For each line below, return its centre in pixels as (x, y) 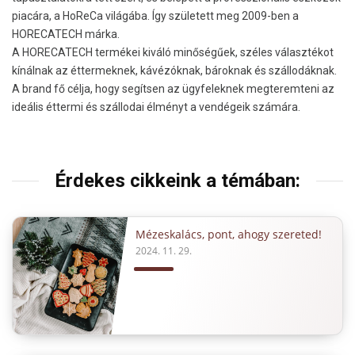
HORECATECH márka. (66, 34)
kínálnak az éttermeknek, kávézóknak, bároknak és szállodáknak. (174, 71)
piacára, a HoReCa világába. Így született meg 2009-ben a (155, 16)
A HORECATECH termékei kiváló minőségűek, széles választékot (173, 53)
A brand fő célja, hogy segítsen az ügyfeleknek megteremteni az (173, 89)
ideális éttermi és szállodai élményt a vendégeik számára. (156, 107)
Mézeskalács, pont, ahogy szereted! (229, 234)
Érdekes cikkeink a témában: (177, 181)
